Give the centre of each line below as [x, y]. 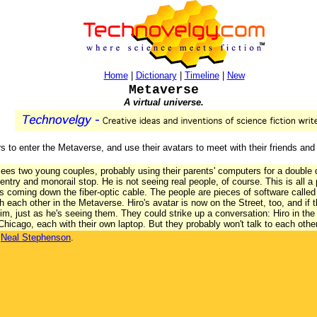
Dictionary [156, 75]
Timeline [202, 75]
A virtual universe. [163, 102]
